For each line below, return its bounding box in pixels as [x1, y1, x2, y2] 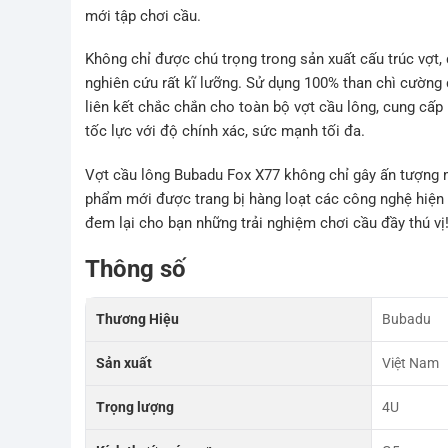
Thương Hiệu [96, 311, 180, 328]
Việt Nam [382, 355, 440, 372]
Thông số [85, 255, 187, 284]
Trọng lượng [96, 399, 175, 416]
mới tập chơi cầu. [85, 6, 202, 25]
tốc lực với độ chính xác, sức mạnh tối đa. [85, 122, 366, 141]
